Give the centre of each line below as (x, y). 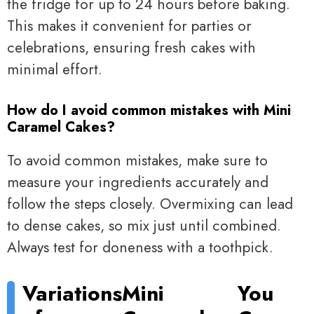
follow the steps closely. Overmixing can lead (150, 204)
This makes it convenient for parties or (129, 26)
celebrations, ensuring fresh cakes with (131, 47)
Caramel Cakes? (61, 128)
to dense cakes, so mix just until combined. (144, 226)
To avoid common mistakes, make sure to (137, 161)
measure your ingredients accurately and (138, 183)
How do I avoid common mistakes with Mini (149, 111)
